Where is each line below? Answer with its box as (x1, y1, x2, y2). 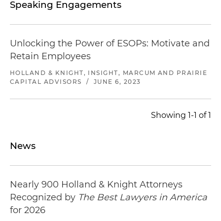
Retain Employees (10, 50, 91, 62)
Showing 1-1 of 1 (151, 110, 211, 120)
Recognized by (10, 191, 78, 203)
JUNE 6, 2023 (93, 77, 141, 85)
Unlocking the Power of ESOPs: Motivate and (10, 37, 210, 49)
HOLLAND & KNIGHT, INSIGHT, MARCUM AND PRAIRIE (10, 69, 208, 76)
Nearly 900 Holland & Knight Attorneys (10, 179, 183, 190)
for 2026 (10, 204, 45, 216)
